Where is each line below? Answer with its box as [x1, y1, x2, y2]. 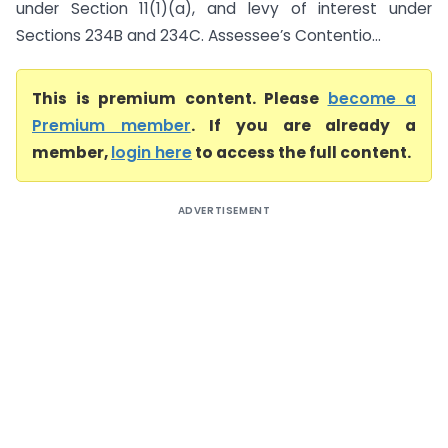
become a [327, 88, 416, 109]
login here [111, 142, 192, 163]
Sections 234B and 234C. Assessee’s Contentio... [16, 25, 381, 46]
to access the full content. [192, 142, 411, 163]
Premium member [32, 115, 191, 136]
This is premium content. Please [32, 88, 328, 109]
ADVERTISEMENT [177, 203, 271, 218]
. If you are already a [190, 115, 417, 136]
